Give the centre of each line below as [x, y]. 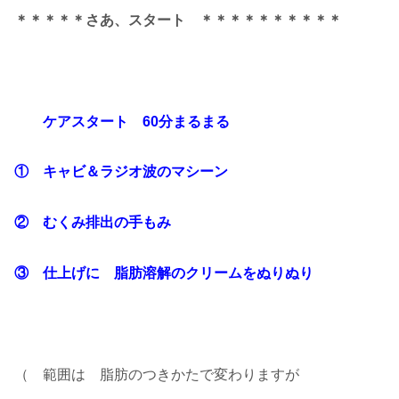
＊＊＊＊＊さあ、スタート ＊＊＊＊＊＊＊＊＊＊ [178, 20]
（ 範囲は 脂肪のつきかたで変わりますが [157, 374]
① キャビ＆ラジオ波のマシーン [121, 172]
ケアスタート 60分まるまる [122, 121]
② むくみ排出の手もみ [93, 223]
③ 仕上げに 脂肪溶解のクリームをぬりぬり [164, 273]
